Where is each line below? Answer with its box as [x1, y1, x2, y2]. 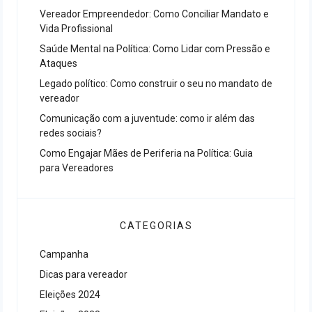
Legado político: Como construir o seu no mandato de [40, 78, 272, 89]
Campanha [40, 249, 88, 260]
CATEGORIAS [119, 220, 193, 231]
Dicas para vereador [40, 269, 127, 280]
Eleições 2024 [40, 289, 100, 300]
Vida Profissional [40, 23, 113, 34]
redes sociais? [40, 127, 102, 139]
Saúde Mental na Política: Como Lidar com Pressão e [40, 43, 270, 54]
